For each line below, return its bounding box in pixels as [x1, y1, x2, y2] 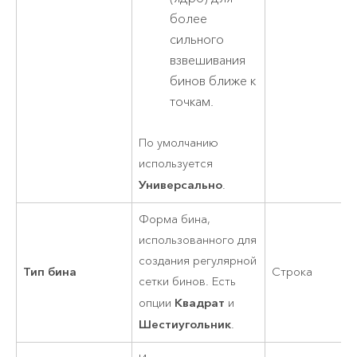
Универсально [139, 177, 223, 193]
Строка [272, 265, 313, 280]
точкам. [170, 94, 214, 111]
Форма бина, [139, 212, 211, 228]
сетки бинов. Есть [139, 274, 237, 290]
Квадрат [175, 295, 226, 311]
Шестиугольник [139, 316, 232, 332]
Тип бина [23, 264, 77, 280]
